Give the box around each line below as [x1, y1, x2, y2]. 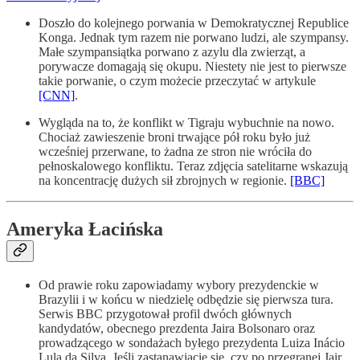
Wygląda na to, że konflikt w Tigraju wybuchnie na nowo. [39, 116, 334, 130]
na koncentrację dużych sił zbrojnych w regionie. [39, 174, 290, 188]
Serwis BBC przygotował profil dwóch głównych [39, 307, 292, 321]
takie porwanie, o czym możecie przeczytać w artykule [39, 74, 316, 88]
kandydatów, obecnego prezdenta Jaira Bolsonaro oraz [39, 321, 315, 336]
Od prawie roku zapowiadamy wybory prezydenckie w [39, 278, 319, 292]
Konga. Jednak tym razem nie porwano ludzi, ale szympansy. [39, 31, 349, 45]
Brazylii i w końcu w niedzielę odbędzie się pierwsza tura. [39, 292, 333, 307]
